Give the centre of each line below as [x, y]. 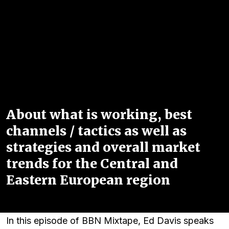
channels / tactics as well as [96, 131]
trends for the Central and [92, 164]
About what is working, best [99, 114]
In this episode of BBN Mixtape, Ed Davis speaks [110, 221]
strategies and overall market [103, 147]
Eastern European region [88, 180]
